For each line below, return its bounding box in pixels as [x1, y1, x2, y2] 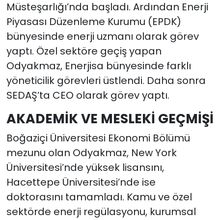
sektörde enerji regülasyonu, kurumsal [6, 204, 196, 219]
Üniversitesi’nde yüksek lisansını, [6, 160, 164, 174]
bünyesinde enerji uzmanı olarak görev [6, 29, 199, 44]
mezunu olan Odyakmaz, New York [6, 145, 177, 160]
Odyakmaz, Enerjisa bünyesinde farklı [6, 59, 191, 73]
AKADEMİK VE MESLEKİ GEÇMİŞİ [6, 110, 214, 128]
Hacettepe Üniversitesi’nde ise [6, 175, 156, 189]
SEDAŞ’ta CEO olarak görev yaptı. [6, 88, 169, 103]
